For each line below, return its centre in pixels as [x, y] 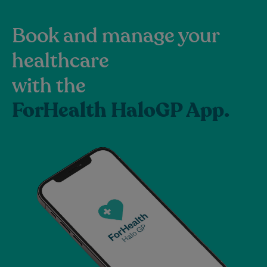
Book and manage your [116, 36]
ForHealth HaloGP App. [121, 111]
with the [49, 86]
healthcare [60, 61]
